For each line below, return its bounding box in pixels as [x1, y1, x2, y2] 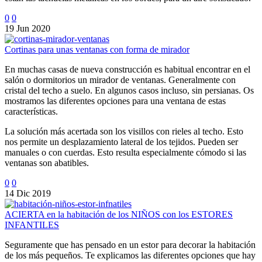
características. [5, 106, 58, 116]
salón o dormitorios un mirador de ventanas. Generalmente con [5, 74, 236, 85]
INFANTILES [5, 219, 59, 230]
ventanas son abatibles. [5, 157, 89, 168]
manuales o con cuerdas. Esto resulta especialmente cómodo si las [5, 147, 246, 157]
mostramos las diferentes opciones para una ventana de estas [5, 95, 226, 106]
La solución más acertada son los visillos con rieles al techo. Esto [5, 126, 243, 136]
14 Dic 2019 [5, 188, 51, 198]
